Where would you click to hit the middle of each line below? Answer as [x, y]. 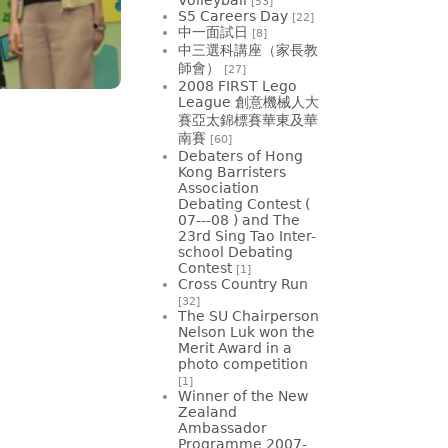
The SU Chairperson [248, 315]
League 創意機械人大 [248, 101]
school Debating [235, 251]
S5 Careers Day [233, 15]
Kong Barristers [232, 171]
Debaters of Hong [240, 155]
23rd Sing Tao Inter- [247, 235]
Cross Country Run [243, 283]
